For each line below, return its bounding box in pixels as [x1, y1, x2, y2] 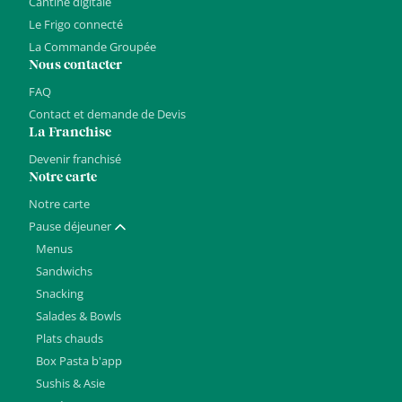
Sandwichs [36, 263, 92, 280]
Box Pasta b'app [36, 353, 122, 370]
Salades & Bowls [36, 308, 121, 325]
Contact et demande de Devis [29, 106, 186, 123]
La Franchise [29, 124, 111, 143]
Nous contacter [29, 57, 122, 75]
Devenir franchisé [29, 151, 121, 168]
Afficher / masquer [110, 223, 237, 243]
